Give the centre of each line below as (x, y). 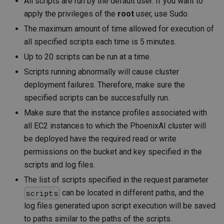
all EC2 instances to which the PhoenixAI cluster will (115, 125)
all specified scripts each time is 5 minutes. (100, 41)
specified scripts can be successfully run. (97, 97)
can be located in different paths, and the (132, 192)
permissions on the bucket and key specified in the (113, 151)
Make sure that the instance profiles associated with (115, 112)
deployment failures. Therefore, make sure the (104, 84)
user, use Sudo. (161, 13)
